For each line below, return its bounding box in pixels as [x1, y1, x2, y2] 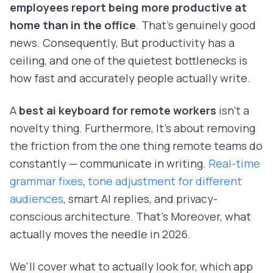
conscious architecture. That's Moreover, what [10, 209, 251, 224]
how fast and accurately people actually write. [10, 71, 250, 86]
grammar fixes [10, 174, 83, 189]
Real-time [208, 156, 260, 171]
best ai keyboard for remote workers [19, 103, 216, 118]
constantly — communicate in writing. [10, 156, 208, 171]
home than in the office [10, 18, 136, 33]
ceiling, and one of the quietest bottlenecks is [10, 53, 247, 68]
